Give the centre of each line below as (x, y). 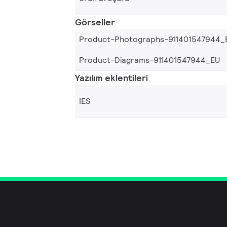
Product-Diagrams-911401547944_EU (149, 60)
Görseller (95, 22)
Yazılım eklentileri (111, 78)
